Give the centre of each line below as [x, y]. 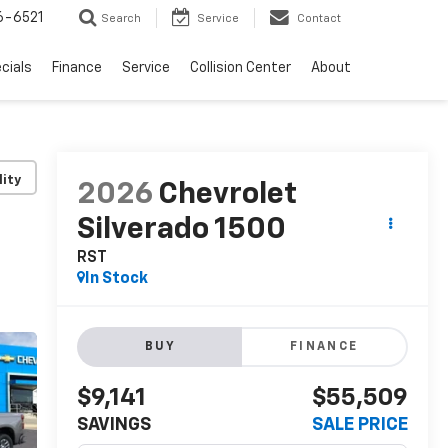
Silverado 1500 [181, 230]
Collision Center [240, 68]
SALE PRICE [360, 425]
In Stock [116, 279]
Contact [319, 19]
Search [121, 19]
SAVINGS [113, 425]
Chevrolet [227, 195]
